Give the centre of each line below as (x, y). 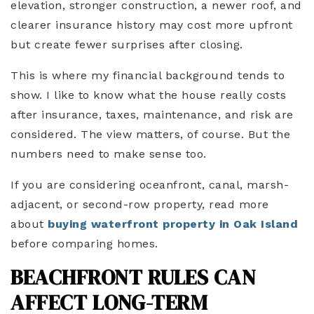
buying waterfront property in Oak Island (173, 224)
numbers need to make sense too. (109, 154)
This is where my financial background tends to (148, 76)
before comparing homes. (84, 244)
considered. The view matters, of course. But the (150, 135)
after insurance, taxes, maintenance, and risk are (152, 115)
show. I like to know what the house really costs (148, 95)
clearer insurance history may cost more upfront (152, 25)
